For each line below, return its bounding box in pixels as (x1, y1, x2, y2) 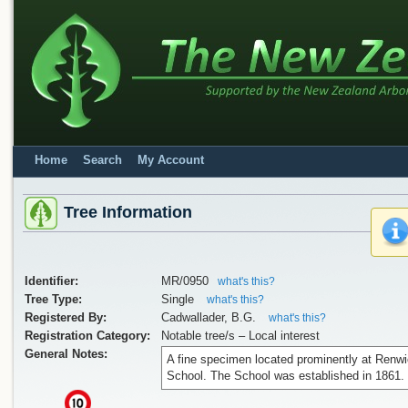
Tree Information (64, 203, 192, 221)
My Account (138, 154, 204, 167)
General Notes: (25, 347, 107, 361)
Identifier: (25, 274, 78, 288)
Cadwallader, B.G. (161, 311, 260, 324)
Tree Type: (25, 292, 82, 306)
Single (161, 292, 194, 306)
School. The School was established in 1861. (167, 369, 404, 382)
